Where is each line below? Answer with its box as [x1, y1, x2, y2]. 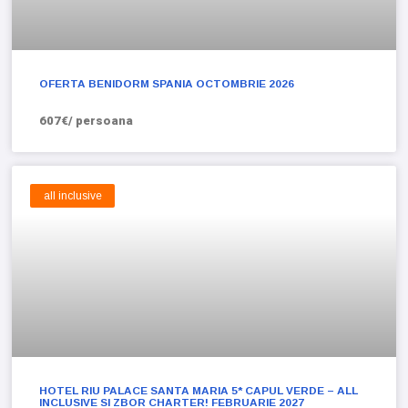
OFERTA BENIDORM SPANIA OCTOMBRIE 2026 [39, 76, 295, 90]
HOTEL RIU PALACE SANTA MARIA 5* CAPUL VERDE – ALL [39, 384, 359, 398]
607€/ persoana [39, 113, 134, 127]
